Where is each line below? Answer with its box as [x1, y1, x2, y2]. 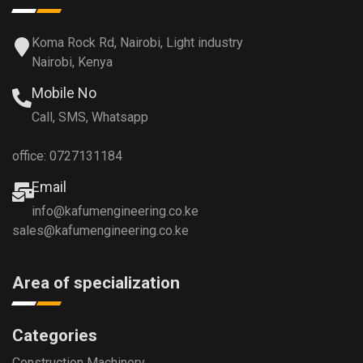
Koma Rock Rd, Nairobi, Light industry [32, 34, 243, 50]
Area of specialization [12, 272, 180, 293]
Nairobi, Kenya [32, 53, 113, 70]
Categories [12, 325, 97, 345]
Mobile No [32, 83, 96, 101]
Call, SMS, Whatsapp [32, 109, 148, 125]
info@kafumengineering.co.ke [32, 203, 199, 219]
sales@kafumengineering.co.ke [12, 222, 189, 238]
